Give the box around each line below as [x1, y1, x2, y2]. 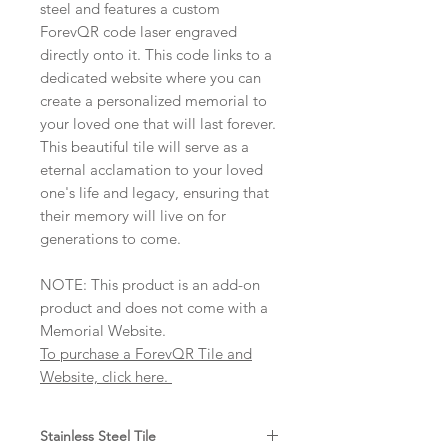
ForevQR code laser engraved [40, 22, 237, 42]
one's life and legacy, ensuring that [40, 183, 269, 203]
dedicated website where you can [40, 68, 261, 88]
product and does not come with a [40, 298, 268, 318]
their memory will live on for [40, 206, 226, 226]
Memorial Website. [40, 321, 170, 341]
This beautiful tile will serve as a [40, 137, 249, 157]
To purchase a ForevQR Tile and [40, 344, 252, 364]
